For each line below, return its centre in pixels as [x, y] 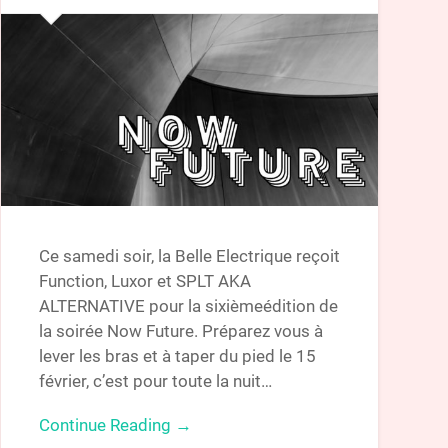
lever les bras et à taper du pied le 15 [177, 355]
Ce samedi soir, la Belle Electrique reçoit [189, 255]
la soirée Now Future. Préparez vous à [180, 330]
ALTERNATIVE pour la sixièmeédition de [188, 305]
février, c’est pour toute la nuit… [155, 380]
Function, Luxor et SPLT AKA [144, 280]
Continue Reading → [115, 424]
